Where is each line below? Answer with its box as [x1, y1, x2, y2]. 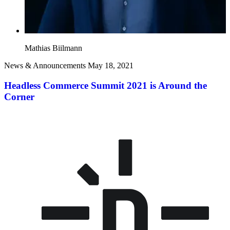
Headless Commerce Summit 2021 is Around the [4, 80, 207, 91]
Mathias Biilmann [25, 44, 82, 53]
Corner [4, 91, 34, 102]
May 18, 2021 [88, 61, 133, 70]
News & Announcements [4, 61, 86, 70]
